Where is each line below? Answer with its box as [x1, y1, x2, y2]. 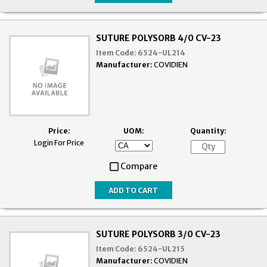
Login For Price [34, 138, 84, 148]
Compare [120, 161, 157, 172]
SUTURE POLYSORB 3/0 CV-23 [96, 229, 221, 240]
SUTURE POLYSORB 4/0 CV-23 [96, 33, 222, 44]
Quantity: [190, 126, 226, 136]
